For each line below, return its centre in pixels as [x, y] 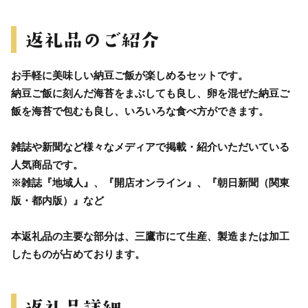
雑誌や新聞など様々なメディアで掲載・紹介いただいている [150, 146]
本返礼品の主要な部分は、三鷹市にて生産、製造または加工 [150, 236]
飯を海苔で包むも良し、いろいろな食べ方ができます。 [140, 111]
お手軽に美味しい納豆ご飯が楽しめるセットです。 [130, 75]
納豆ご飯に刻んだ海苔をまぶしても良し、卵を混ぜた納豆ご [150, 93]
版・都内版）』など [57, 200]
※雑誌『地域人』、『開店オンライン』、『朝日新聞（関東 [150, 182]
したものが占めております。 [78, 254]
